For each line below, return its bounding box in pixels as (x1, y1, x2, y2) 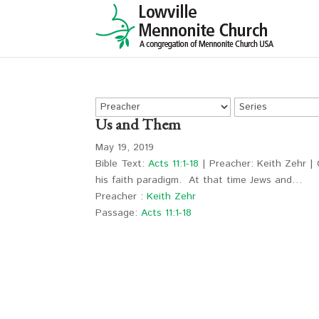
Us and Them (95, 114, 182, 135)
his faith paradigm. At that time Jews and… (95, 173, 303, 187)
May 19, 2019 (95, 140, 155, 155)
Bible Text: (95, 157, 149, 171)
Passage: (95, 206, 138, 220)
